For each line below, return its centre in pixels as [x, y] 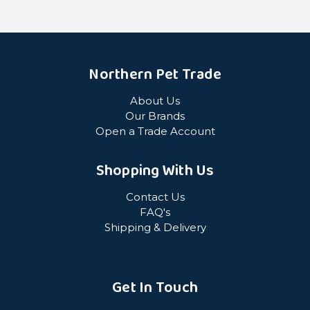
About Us [155, 101]
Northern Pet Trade [155, 75]
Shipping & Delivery [155, 228]
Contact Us [155, 197]
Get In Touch [155, 288]
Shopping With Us [155, 171]
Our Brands [155, 116]
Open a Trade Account [155, 131]
